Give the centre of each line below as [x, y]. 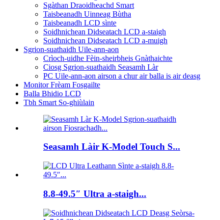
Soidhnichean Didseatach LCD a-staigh [105, 31]
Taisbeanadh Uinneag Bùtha [87, 14]
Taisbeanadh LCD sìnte [80, 23]
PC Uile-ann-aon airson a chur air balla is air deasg [122, 76]
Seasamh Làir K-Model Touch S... [112, 147]
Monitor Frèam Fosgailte [62, 84]
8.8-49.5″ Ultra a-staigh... [95, 193]
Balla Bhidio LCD [52, 93]
